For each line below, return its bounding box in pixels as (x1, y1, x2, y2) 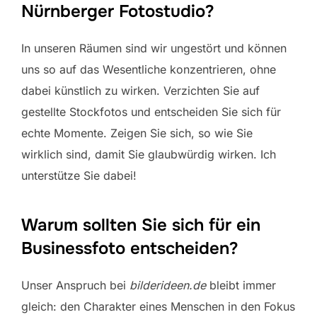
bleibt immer (206, 277, 276, 292)
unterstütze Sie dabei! (21, 168, 137, 183)
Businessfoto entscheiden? (21, 237, 238, 259)
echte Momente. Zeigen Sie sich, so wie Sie (21, 125, 253, 140)
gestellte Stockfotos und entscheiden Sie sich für (21, 104, 281, 119)
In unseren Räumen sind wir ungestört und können (21, 40, 287, 55)
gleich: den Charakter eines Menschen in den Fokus (21, 299, 295, 313)
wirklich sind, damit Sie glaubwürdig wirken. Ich (21, 146, 276, 161)
